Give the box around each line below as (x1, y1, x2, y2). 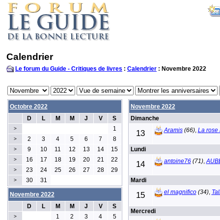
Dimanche (130, 115, 159, 122)
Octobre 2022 (9, 103, 48, 110)
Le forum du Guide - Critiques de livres (15, 65, 122, 72)
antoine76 (164, 157, 191, 165)
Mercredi (130, 208, 156, 215)
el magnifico (164, 188, 196, 195)
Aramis (164, 126, 183, 134)
